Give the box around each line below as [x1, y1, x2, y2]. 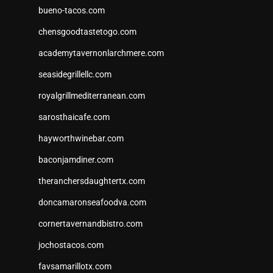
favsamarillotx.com [38, 261, 112, 272]
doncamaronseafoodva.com [38, 197, 146, 208]
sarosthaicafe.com [38, 112, 110, 122]
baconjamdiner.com [38, 155, 113, 165]
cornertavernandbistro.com [38, 219, 143, 229]
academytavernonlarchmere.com [38, 48, 164, 58]
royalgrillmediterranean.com [38, 91, 145, 101]
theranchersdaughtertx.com [38, 176, 145, 186]
